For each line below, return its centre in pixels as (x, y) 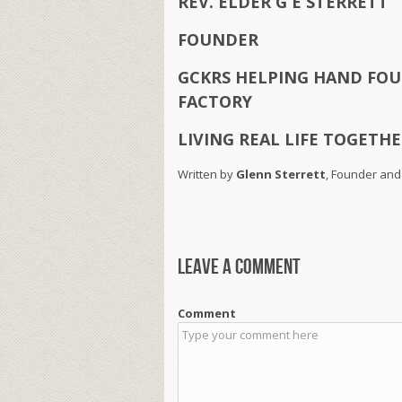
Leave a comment (239, 267)
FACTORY (215, 102)
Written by (207, 175)
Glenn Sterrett (281, 175)
